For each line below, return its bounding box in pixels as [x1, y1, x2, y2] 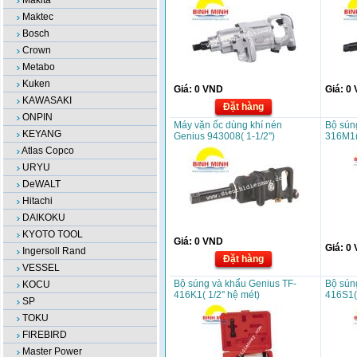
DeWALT [22, 178, 61, 190]
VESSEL [22, 262, 60, 273]
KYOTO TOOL [22, 229, 83, 240]
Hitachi [22, 195, 53, 206]
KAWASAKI [22, 95, 72, 106]
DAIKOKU [22, 212, 65, 223]
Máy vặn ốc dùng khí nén [174, 120, 282, 131]
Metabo [22, 61, 55, 73]
